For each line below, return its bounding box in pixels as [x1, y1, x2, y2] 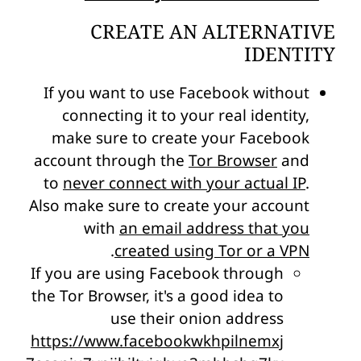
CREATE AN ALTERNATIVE [90, 19, 335, 45]
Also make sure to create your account [29, 194, 309, 216]
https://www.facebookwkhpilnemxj [31, 330, 284, 351]
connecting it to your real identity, [62, 104, 309, 126]
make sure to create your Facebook [52, 127, 309, 148]
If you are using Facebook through [31, 262, 284, 284]
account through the [34, 149, 189, 171]
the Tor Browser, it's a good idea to [31, 284, 284, 306]
